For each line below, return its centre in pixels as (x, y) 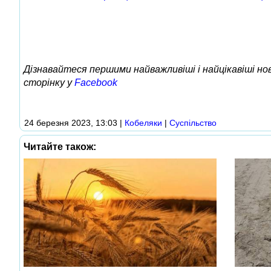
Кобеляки (143, 122)
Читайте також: (60, 146)
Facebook (96, 82)
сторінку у (49, 82)
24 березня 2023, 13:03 (71, 122)
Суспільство (193, 122)
